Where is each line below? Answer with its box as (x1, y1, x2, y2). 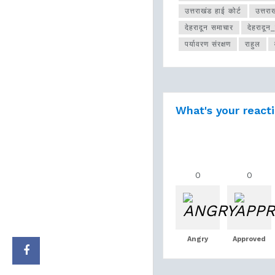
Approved (233, 234, 266, 243)
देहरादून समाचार (185, 23, 233, 32)
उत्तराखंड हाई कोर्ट (185, 6, 241, 15)
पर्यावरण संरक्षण (185, 39, 231, 48)
